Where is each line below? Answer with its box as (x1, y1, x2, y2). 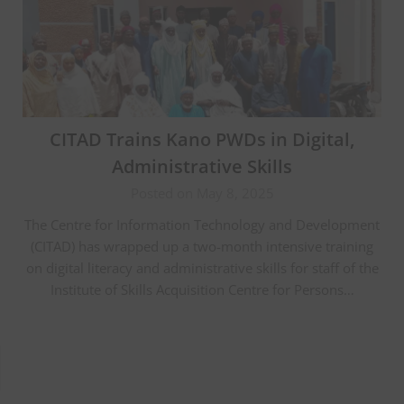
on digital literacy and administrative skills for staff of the (25, 258, 379, 277)
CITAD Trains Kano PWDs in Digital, (50, 126, 354, 151)
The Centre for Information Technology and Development (24, 215, 380, 234)
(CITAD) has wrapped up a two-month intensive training (31, 236, 373, 255)
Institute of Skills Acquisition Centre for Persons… (50, 280, 354, 298)
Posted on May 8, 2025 (130, 183, 274, 202)
